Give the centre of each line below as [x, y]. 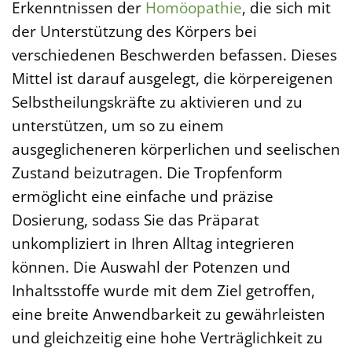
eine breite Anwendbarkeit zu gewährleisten [169, 313]
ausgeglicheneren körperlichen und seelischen [176, 148]
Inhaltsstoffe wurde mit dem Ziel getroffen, [163, 290]
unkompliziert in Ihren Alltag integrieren [153, 243]
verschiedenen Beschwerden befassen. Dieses [174, 54]
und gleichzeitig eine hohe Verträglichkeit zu [167, 337]
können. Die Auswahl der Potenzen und [151, 266]
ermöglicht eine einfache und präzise [143, 196]
